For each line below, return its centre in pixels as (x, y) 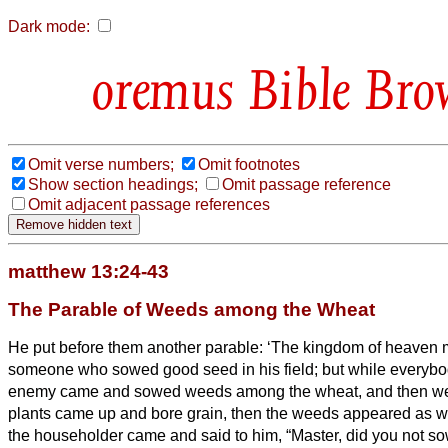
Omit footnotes (249, 164)
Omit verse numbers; (101, 164)
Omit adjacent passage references (149, 204)
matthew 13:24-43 (88, 271)
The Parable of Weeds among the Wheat (191, 309)
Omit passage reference (306, 184)
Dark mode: (49, 26)
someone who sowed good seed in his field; (165, 369)
